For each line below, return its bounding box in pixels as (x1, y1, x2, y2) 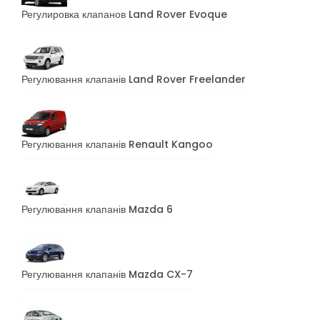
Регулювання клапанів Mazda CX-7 (21, 266, 193, 281)
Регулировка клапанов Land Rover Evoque (21, 6, 227, 21)
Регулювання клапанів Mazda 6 (21, 201, 173, 216)
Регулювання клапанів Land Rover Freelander (21, 71, 246, 86)
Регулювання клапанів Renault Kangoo (21, 136, 213, 151)
